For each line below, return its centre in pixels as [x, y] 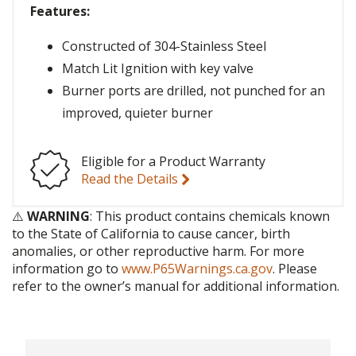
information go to [67, 269]
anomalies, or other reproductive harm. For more [158, 252]
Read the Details [131, 179]
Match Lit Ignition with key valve [158, 69]
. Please [295, 269]
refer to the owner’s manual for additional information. [176, 286]
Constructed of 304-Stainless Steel [164, 46]
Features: [60, 12]
